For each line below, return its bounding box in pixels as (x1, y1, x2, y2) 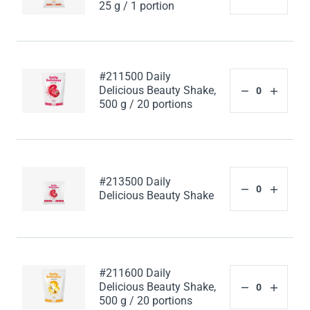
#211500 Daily (99, 70, 172, 84)
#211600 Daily (99, 266, 172, 280)
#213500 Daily (99, 175, 172, 189)
